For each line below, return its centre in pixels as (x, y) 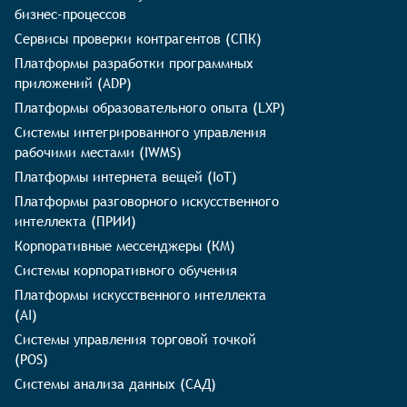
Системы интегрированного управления (140, 132)
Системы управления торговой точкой (135, 339)
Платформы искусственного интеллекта (140, 294)
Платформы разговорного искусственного (147, 201)
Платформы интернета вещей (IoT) (126, 176)
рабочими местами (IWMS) (98, 152)
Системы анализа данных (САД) (115, 383)
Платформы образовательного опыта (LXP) (150, 107)
